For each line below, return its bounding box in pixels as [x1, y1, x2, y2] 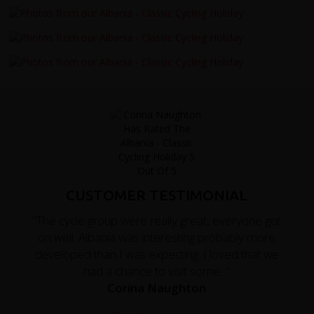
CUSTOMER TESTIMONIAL [66, 186, 248, 203]
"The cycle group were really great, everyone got [32, 212, 282, 228]
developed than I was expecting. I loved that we [34, 245, 280, 262]
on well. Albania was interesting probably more [38, 228, 276, 245]
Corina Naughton [107, 279, 207, 296]
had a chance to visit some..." [83, 262, 231, 279]
